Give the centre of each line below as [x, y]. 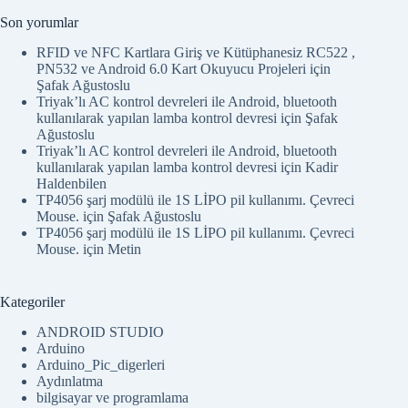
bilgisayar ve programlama [112, 397]
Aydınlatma [70, 381]
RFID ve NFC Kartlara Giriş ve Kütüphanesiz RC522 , [196, 52]
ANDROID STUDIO [100, 331]
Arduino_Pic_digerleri [101, 364]
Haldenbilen [71, 183]
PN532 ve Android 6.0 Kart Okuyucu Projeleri [171, 68]
